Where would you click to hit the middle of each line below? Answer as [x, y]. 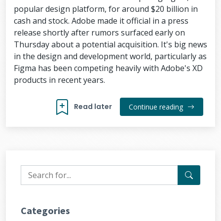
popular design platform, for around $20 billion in [106, 9]
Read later [93, 107]
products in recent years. [59, 80]
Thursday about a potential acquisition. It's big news [110, 44]
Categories [45, 210]
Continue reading [157, 107]
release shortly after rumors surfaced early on [99, 33]
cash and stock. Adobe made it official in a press [101, 21]
